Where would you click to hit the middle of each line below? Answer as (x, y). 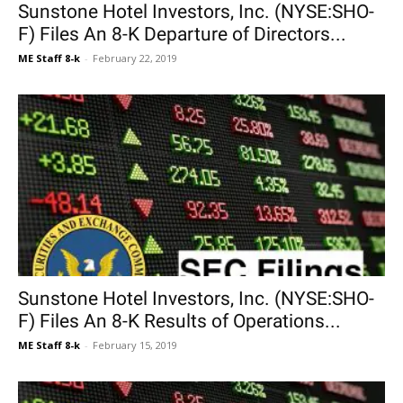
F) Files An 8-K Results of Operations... (179, 321)
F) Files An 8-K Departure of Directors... (182, 35)
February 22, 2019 (135, 58)
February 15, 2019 (135, 345)
